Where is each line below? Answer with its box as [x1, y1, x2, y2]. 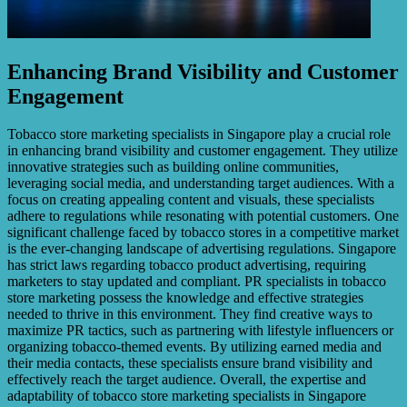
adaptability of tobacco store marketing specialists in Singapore [7, 388, 366, 404]
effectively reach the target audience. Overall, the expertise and [7, 372, 366, 388]
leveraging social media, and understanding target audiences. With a [7, 175, 394, 192]
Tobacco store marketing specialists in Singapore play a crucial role [7, 126, 391, 143]
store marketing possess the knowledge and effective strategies [7, 290, 363, 306]
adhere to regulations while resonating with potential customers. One [7, 208, 399, 224]
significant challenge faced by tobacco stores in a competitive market [7, 224, 399, 241]
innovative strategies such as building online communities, [7, 159, 339, 175]
